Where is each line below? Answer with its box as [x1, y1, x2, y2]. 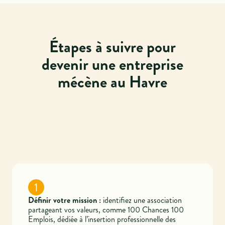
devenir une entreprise [42, 52, 183, 76]
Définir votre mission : [28, 194, 101, 206]
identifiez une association [101, 194, 182, 206]
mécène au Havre [58, 70, 167, 93]
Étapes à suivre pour [49, 35, 176, 58]
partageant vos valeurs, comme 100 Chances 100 [28, 203, 184, 215]
